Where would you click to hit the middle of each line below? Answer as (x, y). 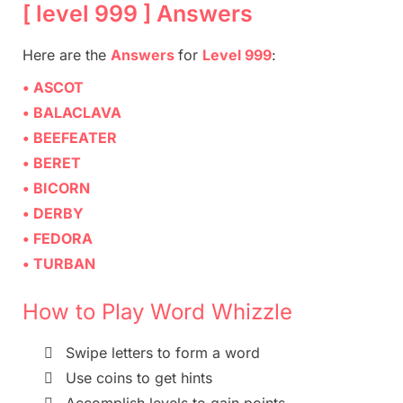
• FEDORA (58, 239)
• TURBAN (59, 264)
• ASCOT (53, 88)
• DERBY (53, 214)
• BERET (52, 163)
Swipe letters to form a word (163, 353)
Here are (54, 55)
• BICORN (56, 188)
